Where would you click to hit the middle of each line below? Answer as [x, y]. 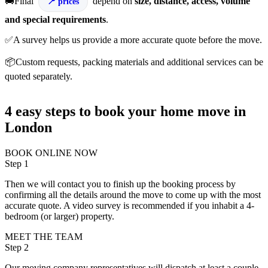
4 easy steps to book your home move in [125, 112]
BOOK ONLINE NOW [51, 153]
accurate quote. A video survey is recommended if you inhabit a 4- [130, 206]
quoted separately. [39, 77]
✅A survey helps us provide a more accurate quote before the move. [133, 40]
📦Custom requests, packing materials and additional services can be [134, 62]
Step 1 [17, 164]
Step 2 [17, 248]
